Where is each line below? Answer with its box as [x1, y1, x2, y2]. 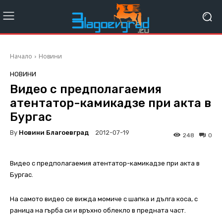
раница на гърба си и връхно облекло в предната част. [10, 207, 186, 215]
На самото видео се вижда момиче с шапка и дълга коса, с [10, 195, 198, 203]
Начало [10, 52, 32, 61]
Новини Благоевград [19, 128, 89, 136]
